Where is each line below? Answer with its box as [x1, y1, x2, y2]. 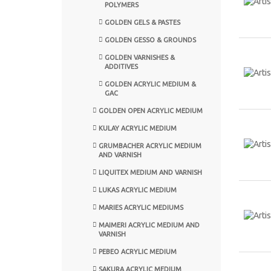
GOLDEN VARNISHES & [105, 53, 175, 61]
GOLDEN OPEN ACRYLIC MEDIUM [99, 106, 203, 114]
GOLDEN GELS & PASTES [105, 18, 180, 26]
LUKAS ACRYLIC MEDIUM [99, 186, 177, 194]
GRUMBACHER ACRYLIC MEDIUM [99, 142, 201, 149]
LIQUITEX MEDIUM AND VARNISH [99, 168, 202, 176]
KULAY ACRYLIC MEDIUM [99, 124, 177, 132]
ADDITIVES [105, 62, 138, 70]
